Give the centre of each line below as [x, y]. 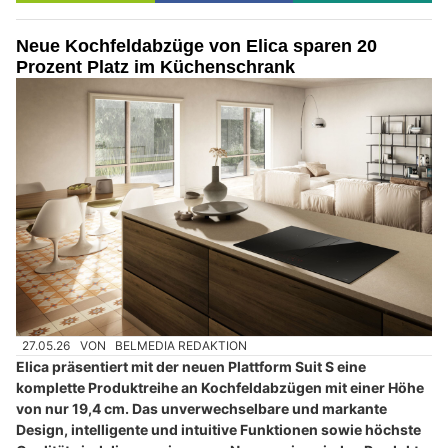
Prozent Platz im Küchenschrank [155, 67]
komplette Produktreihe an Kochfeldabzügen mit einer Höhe [220, 388]
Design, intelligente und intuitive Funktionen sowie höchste [218, 430]
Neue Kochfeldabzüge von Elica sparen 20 [196, 46]
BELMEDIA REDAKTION [181, 345]
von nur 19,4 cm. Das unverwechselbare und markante [201, 409]
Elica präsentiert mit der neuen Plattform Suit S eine [191, 367]
